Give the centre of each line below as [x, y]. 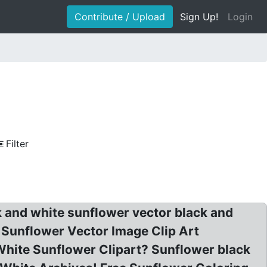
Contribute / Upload [120, 17]
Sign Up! [199, 17]
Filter [17, 144]
